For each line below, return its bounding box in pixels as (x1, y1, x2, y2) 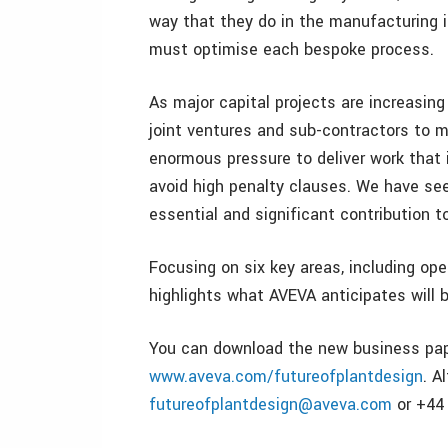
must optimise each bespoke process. (149, 38, 434, 61)
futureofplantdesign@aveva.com (149, 393, 392, 416)
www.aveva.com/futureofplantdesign (149, 365, 423, 388)
